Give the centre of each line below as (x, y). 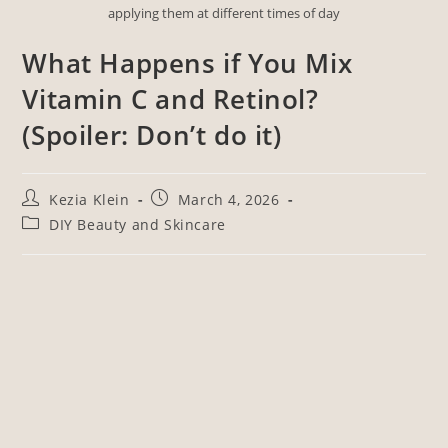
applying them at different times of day (224, 13)
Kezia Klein (89, 200)
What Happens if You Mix (187, 63)
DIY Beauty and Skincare (137, 225)
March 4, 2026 (228, 200)
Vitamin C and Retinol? (170, 99)
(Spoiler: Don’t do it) (152, 135)
